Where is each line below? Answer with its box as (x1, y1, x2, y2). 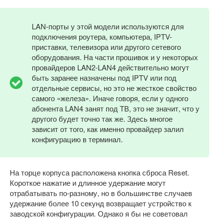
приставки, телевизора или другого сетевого (32, 42, 181, 52)
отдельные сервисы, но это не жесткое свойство (32, 83, 197, 93)
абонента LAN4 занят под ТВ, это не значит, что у (32, 103, 199, 113)
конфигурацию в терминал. (32, 134, 123, 144)
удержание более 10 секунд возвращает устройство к (10, 198, 192, 208)
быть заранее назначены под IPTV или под (32, 72, 176, 83)
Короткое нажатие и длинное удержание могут (10, 177, 166, 188)
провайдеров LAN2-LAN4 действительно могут (32, 62, 189, 72)
